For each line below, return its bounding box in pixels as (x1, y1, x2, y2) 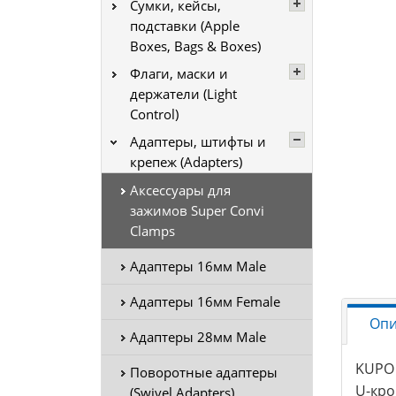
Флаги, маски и (130, 65, 228, 82)
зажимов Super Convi (130, 202, 264, 219)
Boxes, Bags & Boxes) (130, 37, 261, 55)
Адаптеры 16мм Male (130, 257, 266, 275)
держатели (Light (130, 85, 237, 103)
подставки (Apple (130, 17, 240, 34)
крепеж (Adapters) (130, 153, 242, 171)
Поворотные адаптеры (130, 363, 278, 381)
